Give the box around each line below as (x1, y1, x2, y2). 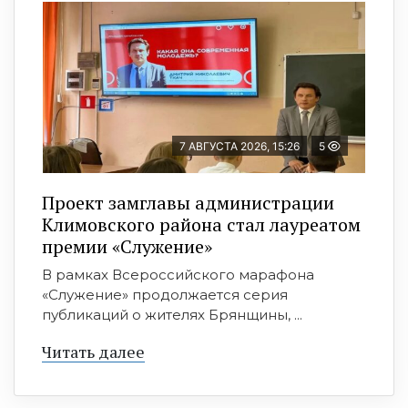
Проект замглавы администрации (42, 190, 334, 216)
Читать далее (42, 341, 145, 363)
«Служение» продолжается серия (42, 286, 288, 304)
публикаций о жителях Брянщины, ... (42, 306, 302, 324)
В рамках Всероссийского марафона (42, 266, 314, 284)
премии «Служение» (42, 234, 212, 260)
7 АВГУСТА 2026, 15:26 (179, 139, 300, 154)
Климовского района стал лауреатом (42, 212, 361, 238)
